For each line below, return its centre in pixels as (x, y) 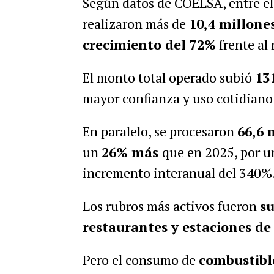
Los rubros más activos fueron (171, 206)
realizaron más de (135, 24)
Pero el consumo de (140, 260)
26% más (131, 152)
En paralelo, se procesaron (160, 131)
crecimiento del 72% (149, 44)
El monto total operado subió (168, 77)
